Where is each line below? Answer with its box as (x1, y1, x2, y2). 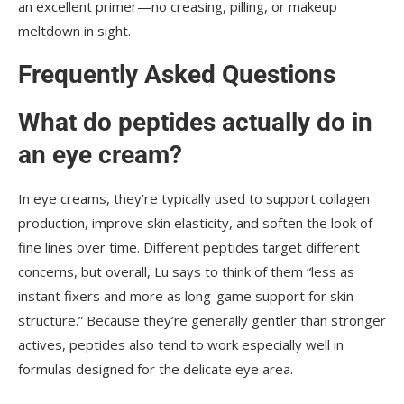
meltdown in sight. (18, 22, 131, 41)
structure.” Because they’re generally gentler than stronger (18, 311, 386, 330)
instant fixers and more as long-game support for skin (18, 287, 353, 306)
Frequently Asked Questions (18, 60, 335, 90)
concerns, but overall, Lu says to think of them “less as (18, 262, 354, 281)
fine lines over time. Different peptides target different (18, 238, 360, 257)
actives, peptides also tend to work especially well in (18, 335, 344, 354)
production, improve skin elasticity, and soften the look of (18, 214, 372, 233)
